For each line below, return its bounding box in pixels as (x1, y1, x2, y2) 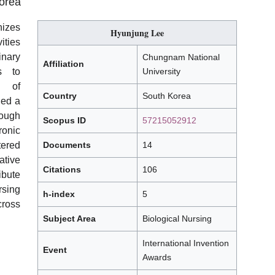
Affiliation (43, 59, 84, 69)
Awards (142, 252, 171, 263)
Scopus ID (43, 115, 86, 126)
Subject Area (43, 214, 96, 224)
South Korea (142, 91, 191, 101)
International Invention (142, 238, 229, 249)
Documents (43, 140, 91, 150)
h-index (43, 189, 75, 199)
